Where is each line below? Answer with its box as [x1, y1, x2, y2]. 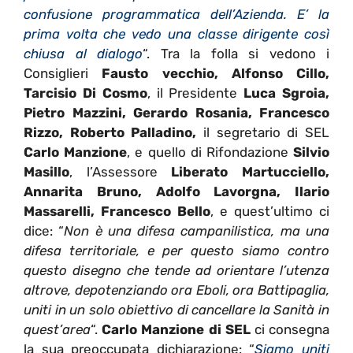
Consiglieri [24, 65, 102, 81]
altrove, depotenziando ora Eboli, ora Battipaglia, [24, 281, 329, 298]
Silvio [293, 143, 330, 160]
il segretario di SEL [196, 124, 330, 140]
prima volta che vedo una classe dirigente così [24, 25, 329, 42]
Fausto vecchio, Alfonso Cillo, [102, 65, 329, 81]
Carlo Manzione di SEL [102, 321, 251, 337]
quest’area [24, 321, 91, 337]
